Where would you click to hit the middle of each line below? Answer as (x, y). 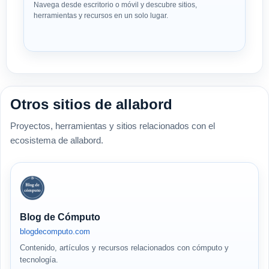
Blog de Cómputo (60, 217)
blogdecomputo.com (55, 231)
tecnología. (39, 260)
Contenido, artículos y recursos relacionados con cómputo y (124, 248)
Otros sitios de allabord (91, 104)
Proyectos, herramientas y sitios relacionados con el (113, 126)
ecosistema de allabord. (57, 140)
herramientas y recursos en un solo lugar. (101, 16)
